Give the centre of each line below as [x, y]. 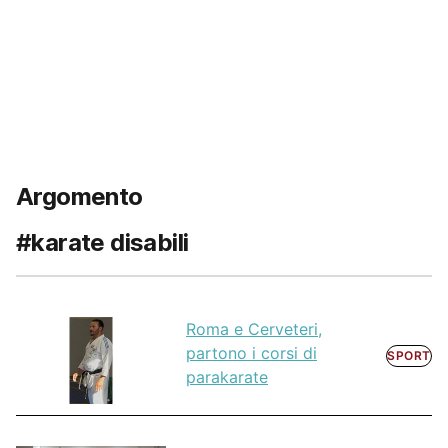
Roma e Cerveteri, [254, 329]
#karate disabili [102, 242]
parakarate [227, 377]
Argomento [79, 196]
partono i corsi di [251, 353]
